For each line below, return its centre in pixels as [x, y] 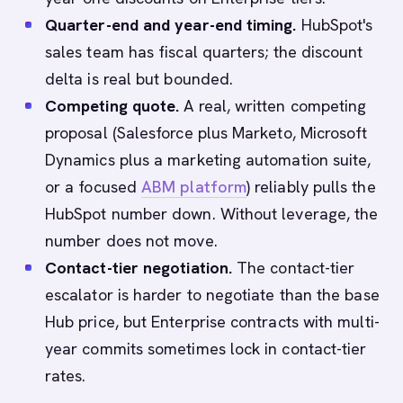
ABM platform [194, 187]
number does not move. [131, 241]
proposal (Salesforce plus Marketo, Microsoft [206, 133]
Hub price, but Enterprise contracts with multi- [212, 322]
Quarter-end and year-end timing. [171, 25]
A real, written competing [273, 106]
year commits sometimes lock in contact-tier [206, 349]
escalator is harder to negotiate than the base [212, 295]
